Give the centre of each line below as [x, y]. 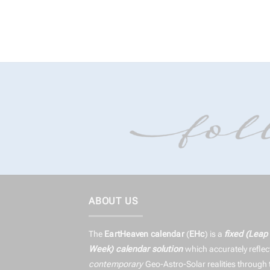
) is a [214, 234]
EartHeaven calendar [144, 234]
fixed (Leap [246, 234]
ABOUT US [114, 201]
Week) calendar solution [137, 249]
